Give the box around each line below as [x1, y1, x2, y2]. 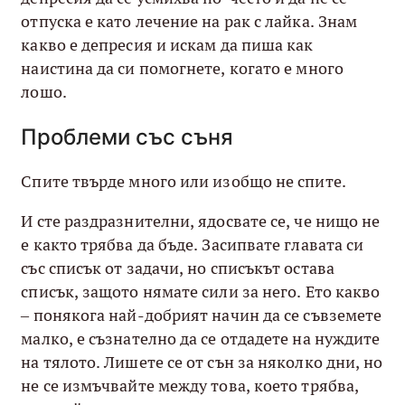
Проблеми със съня [21, 123, 234, 150]
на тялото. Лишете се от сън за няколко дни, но [21, 351, 383, 372]
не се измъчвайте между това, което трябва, [21, 374, 360, 396]
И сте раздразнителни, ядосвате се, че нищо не [21, 210, 381, 231]
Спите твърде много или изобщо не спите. [21, 170, 346, 192]
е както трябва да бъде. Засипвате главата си [21, 233, 364, 255]
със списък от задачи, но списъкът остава [21, 257, 334, 278]
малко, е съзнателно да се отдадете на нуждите [21, 327, 381, 349]
